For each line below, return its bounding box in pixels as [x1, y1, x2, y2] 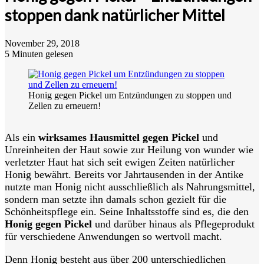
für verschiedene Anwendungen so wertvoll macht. [5, 230, 222, 242]
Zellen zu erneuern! [28, 100, 101, 111]
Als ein [5, 131, 38, 143]
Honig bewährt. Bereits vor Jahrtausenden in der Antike [5, 168, 243, 180]
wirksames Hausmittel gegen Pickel [38, 131, 199, 143]
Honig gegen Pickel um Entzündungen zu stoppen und [28, 90, 232, 100]
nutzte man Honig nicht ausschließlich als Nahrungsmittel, [5, 180, 255, 193]
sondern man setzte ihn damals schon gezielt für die [5, 193, 226, 205]
